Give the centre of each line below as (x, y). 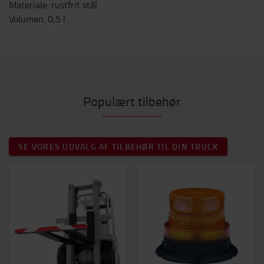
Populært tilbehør (132, 101)
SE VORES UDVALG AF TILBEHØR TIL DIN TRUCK (118, 146)
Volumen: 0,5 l (37, 19)
